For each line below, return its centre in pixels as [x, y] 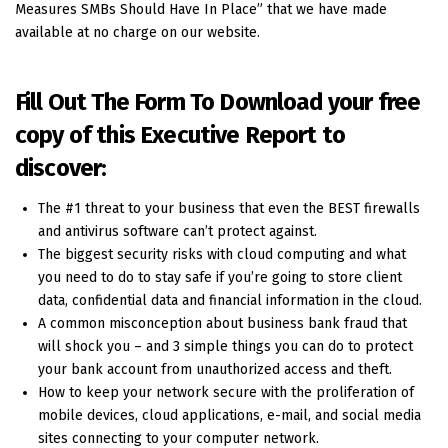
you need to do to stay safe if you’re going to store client [220, 277]
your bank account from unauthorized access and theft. [215, 369]
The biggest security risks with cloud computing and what [222, 254]
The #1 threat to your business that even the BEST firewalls [229, 208]
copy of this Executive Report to [180, 135]
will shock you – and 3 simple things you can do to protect [226, 346]
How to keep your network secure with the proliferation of [226, 392]
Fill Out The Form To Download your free [218, 102]
